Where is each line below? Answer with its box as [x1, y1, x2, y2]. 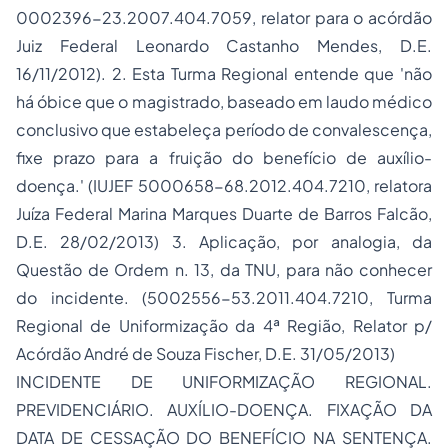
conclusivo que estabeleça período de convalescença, [16, 119, 432, 140]
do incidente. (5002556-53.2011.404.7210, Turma [16, 287, 432, 308]
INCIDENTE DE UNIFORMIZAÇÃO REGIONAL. [16, 371, 432, 392]
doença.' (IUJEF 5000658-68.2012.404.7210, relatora [16, 175, 432, 196]
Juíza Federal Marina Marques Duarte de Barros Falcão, [16, 203, 432, 224]
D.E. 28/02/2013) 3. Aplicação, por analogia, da [16, 231, 432, 252]
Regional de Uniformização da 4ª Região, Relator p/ [16, 315, 432, 336]
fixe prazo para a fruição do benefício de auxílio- [16, 147, 432, 168]
